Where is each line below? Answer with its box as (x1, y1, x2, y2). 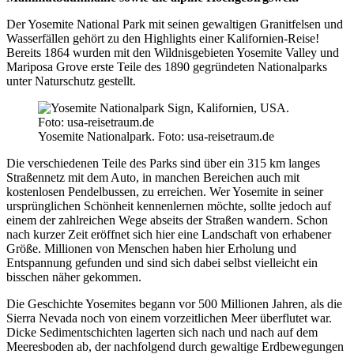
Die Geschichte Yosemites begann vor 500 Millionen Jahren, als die (6, 297, 342, 311)
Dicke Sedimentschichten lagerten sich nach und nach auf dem (6, 326, 318, 340)
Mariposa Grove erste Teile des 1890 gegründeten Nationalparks (6, 60, 327, 74)
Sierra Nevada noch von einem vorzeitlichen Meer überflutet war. (6, 311, 332, 326)
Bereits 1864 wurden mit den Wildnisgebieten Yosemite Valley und (6, 46, 339, 60)
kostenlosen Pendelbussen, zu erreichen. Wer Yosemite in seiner (6, 185, 323, 199)
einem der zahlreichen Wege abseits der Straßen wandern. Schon (6, 213, 328, 228)
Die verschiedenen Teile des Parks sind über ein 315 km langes (6, 156, 320, 171)
